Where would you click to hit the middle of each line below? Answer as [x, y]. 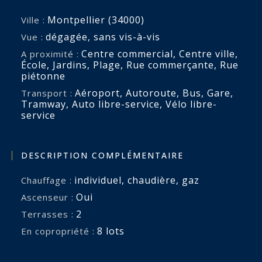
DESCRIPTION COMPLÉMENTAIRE [102, 156]
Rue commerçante [170, 65]
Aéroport [97, 93]
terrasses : [51, 214]
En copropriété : [61, 231]
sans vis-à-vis [127, 37]
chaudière [152, 180]
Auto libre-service [116, 104]
